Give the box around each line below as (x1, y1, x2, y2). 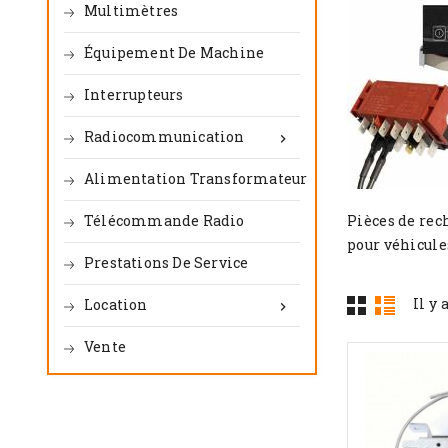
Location (84, 295, 148, 314)
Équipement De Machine (84, 43, 265, 62)
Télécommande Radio (84, 211, 245, 230)
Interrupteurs (84, 85, 184, 104)
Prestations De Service (84, 253, 249, 272)
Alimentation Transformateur (84, 169, 308, 188)
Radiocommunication (84, 127, 245, 146)
